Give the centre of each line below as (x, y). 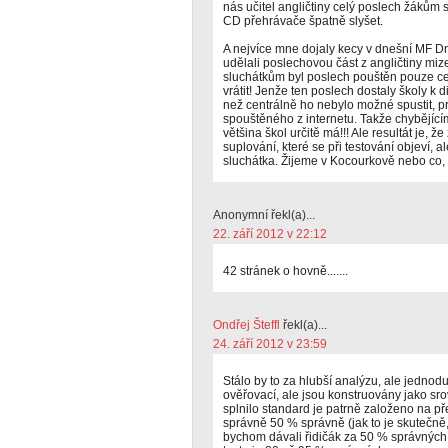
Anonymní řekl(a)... (264, 215)
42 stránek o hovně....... (285, 271)
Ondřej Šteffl (246, 325)
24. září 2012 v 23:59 (270, 344)
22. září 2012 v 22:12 (270, 234)
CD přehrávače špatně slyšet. (303, 21)
